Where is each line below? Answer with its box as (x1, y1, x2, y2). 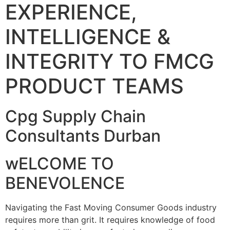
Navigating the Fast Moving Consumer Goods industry (5, 202, 217, 213)
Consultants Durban (5, 126, 161, 146)
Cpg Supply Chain (5, 106, 146, 126)
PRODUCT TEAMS (5, 73, 184, 99)
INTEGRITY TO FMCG (5, 49, 214, 74)
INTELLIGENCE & (5, 24, 170, 49)
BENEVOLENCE (5, 173, 125, 193)
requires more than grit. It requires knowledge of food (5, 215, 215, 225)
